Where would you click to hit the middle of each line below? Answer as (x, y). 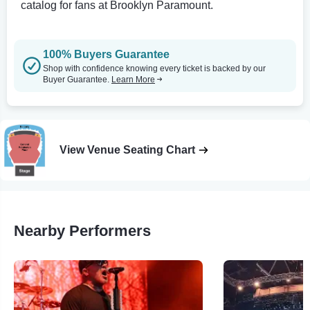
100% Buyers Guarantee (106, 54)
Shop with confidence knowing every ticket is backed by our (154, 68)
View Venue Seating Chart (128, 149)
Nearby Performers (82, 230)
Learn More (133, 79)
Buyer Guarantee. (77, 79)
